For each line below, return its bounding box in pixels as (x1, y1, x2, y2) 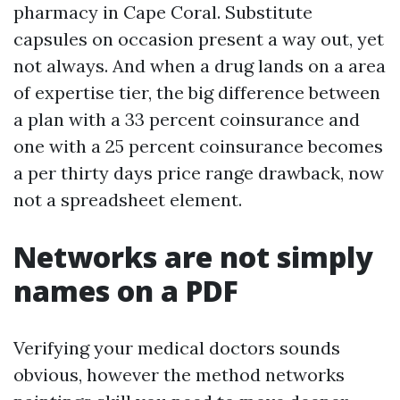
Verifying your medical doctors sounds (13, 337, 340, 359)
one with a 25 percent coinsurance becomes (13, 135, 383, 157)
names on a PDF (13, 271, 238, 310)
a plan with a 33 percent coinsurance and (13, 108, 360, 130)
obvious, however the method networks (13, 363, 345, 386)
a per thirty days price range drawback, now (13, 162, 384, 184)
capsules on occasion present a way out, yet (13, 28, 384, 50)
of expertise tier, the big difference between (13, 81, 380, 104)
